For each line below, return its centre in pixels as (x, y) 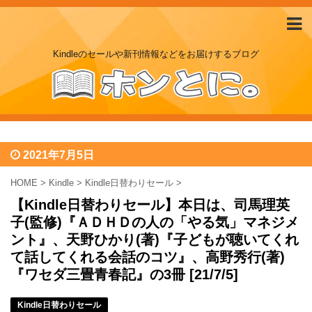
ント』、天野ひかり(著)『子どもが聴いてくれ (155, 240)
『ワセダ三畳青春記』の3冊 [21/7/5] (124, 275)
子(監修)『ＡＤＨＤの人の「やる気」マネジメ (155, 223)
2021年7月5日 (58, 155)
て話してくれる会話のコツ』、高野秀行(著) (148, 257)
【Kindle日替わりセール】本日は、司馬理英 (150, 205)
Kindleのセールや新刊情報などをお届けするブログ (156, 54)
